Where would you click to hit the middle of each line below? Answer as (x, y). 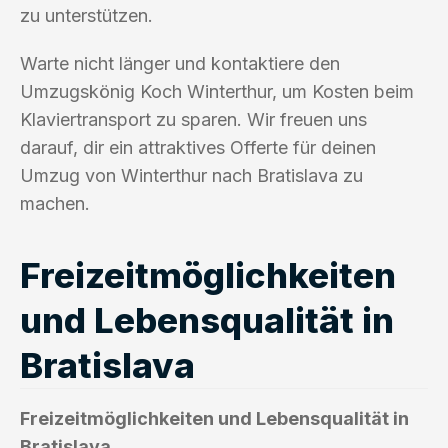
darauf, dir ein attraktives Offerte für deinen (198, 147)
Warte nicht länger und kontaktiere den (180, 63)
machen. (55, 203)
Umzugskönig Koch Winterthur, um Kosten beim (217, 91)
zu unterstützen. (86, 15)
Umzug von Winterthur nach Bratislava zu (191, 175)
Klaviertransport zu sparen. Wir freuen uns (193, 119)
